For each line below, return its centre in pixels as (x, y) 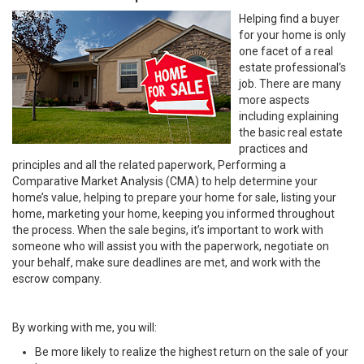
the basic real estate (291, 132)
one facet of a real (286, 51)
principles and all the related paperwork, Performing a (149, 165)
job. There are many (290, 84)
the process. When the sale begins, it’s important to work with (168, 230)
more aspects (274, 100)
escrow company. (57, 279)
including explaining (289, 116)
